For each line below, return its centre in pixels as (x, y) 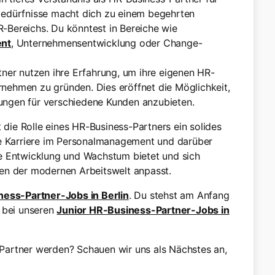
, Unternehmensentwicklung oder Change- (107, 43)
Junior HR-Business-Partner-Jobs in (143, 210)
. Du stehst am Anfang (179, 195)
